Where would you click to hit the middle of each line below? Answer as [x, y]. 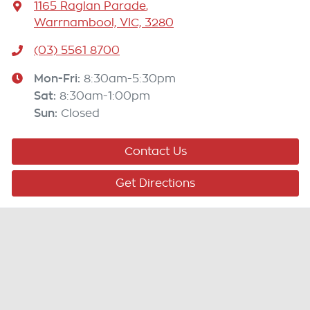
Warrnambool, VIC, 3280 [104, 23]
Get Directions [155, 184]
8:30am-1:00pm [105, 97]
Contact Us [155, 152]
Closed [80, 114]
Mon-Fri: [59, 79]
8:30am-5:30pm [130, 79]
